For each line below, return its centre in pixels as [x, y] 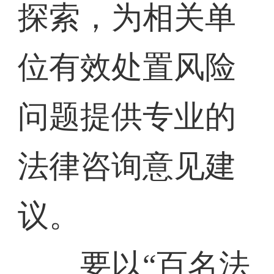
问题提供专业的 [127, 117]
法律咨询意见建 [127, 166]
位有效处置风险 [127, 67]
